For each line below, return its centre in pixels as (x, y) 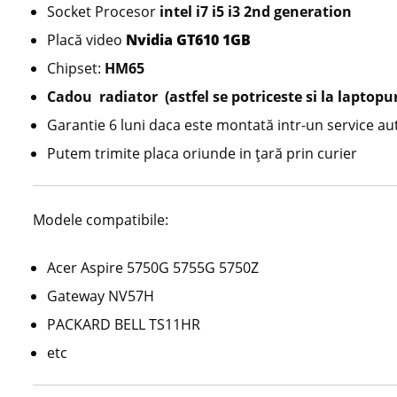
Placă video (85, 40)
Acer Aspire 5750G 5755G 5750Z (153, 268)
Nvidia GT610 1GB (187, 40)
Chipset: (76, 69)
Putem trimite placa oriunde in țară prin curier (202, 154)
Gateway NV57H (101, 296)
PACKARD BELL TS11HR (124, 325)
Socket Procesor (103, 12)
